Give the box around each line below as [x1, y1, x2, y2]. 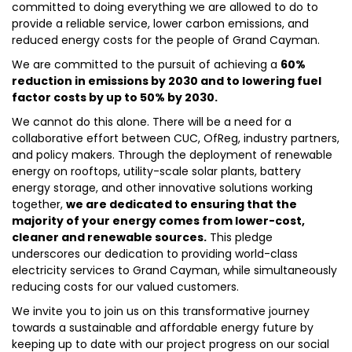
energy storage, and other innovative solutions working [12, 180, 313, 196]
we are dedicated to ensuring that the [66, 196, 297, 212]
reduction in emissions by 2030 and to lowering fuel [12, 73, 321, 89]
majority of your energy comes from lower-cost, [12, 213, 305, 229]
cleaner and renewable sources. [12, 229, 207, 245]
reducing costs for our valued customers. [12, 279, 239, 295]
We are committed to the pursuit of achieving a [12, 57, 280, 72]
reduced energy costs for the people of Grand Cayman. [12, 32, 320, 48]
